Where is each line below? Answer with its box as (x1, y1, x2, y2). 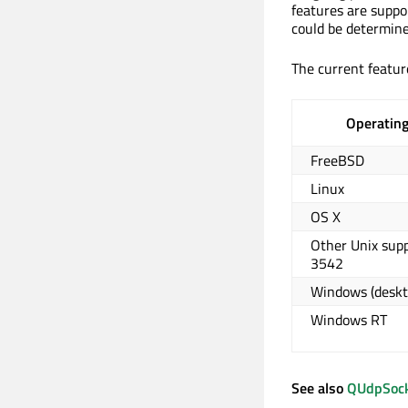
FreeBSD (311, 149, 364, 172)
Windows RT (311, 309, 387, 331)
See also (291, 377, 347, 400)
